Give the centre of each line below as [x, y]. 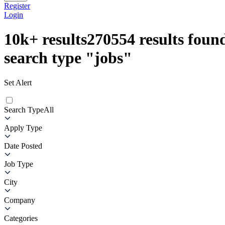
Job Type [19, 164]
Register [17, 6]
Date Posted [23, 146]
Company [20, 200]
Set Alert [18, 82]
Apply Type [23, 128]
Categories [21, 218]
